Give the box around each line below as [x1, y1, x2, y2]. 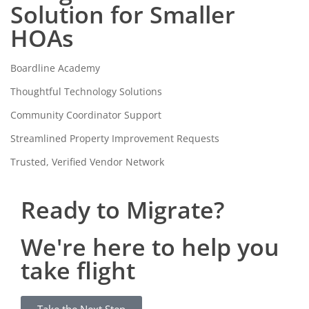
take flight [21, 255, 135, 286]
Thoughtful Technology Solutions [10, 85, 162, 98]
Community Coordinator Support [10, 108, 161, 121]
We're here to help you [21, 231, 279, 263]
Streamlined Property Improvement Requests [10, 132, 219, 145]
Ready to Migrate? [21, 194, 224, 226]
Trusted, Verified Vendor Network [10, 155, 164, 168]
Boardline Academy [10, 61, 100, 74]
